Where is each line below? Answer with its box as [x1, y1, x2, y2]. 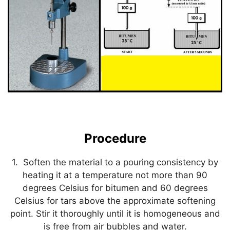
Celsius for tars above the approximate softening [14, 196, 216, 206]
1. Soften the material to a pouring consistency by [12, 157, 218, 167]
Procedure [84, 131, 146, 146]
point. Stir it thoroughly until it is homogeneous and [10, 208, 220, 219]
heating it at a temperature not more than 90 [23, 170, 207, 180]
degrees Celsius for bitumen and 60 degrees [22, 183, 208, 193]
